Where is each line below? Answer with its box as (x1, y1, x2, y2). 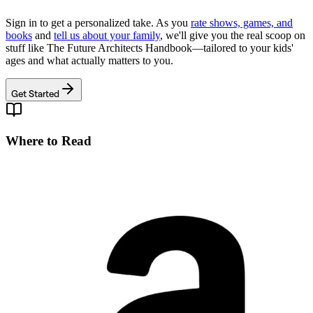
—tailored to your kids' (192, 41, 293, 54)
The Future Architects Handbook (47, 41, 192, 54)
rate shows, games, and (191, 16, 293, 29)
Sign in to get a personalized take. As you (6, 16, 191, 29)
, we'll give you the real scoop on (160, 29, 305, 41)
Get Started (11, 87, 59, 99)
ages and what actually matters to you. (6, 54, 173, 66)
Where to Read (6, 133, 92, 149)
